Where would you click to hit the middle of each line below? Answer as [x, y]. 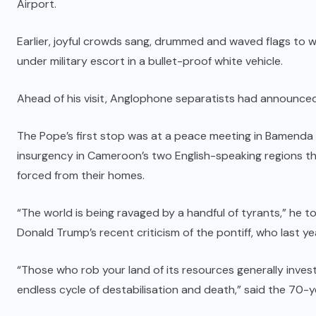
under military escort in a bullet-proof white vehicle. [150, 61]
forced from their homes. [81, 175]
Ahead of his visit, [63, 98]
